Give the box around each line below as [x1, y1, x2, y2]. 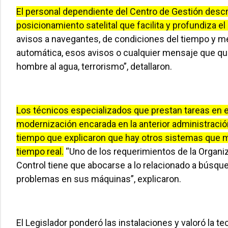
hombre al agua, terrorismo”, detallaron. [16, 61, 172, 72]
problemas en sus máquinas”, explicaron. [16, 174, 181, 184]
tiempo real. [16, 146, 64, 157]
